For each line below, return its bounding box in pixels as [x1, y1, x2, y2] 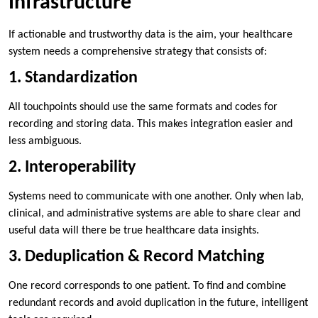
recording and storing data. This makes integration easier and [9, 118, 292, 130]
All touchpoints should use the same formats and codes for [9, 101, 278, 113]
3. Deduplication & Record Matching [9, 248, 264, 265]
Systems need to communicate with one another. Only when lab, [9, 190, 304, 202]
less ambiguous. [9, 135, 82, 147]
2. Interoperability [9, 158, 136, 176]
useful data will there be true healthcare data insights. [9, 224, 259, 236]
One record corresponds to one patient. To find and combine [9, 280, 286, 292]
